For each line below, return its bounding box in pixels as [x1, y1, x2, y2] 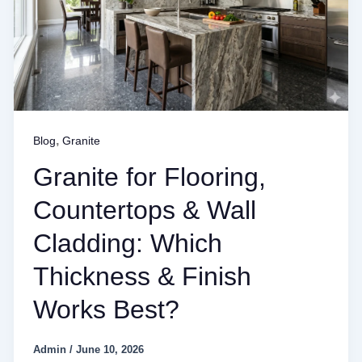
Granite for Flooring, [33, 162, 267, 192]
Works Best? [33, 295, 180, 325]
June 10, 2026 [76, 343, 145, 356]
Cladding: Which [33, 229, 223, 259]
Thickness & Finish [33, 262, 252, 292]
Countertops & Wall [33, 196, 257, 225]
